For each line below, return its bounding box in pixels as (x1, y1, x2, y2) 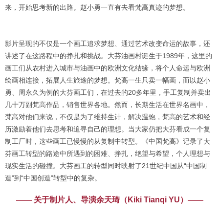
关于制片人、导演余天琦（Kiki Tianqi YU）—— (33, 196, 203, 204)
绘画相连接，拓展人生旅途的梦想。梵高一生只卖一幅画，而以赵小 (5, 76, 210, 84)
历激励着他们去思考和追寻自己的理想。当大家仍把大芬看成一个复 (5, 125, 210, 133)
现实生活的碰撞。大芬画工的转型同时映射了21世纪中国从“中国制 (5, 162, 207, 170)
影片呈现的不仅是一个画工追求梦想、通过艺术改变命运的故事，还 (5, 40, 210, 47)
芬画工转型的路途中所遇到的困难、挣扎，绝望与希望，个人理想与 (5, 150, 210, 157)
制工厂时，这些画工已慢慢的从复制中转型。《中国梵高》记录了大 (5, 137, 210, 145)
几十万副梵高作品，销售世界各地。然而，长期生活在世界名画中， (5, 101, 210, 109)
